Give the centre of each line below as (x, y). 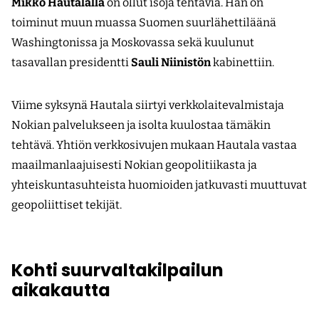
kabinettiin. (242, 63)
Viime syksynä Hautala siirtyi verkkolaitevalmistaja (148, 105)
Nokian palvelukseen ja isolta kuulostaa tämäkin (141, 125)
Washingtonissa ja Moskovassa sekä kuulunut (133, 43)
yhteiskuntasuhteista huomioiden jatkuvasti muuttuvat (159, 185)
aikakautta (61, 291)
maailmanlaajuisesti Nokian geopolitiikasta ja (134, 165)
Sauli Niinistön (171, 63)
